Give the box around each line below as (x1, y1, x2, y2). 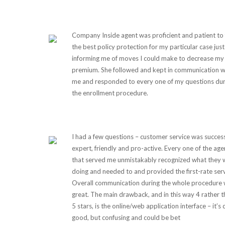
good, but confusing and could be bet (71, 213, 180, 221)
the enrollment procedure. (71, 89, 148, 97)
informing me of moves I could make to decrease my (71, 54, 224, 62)
